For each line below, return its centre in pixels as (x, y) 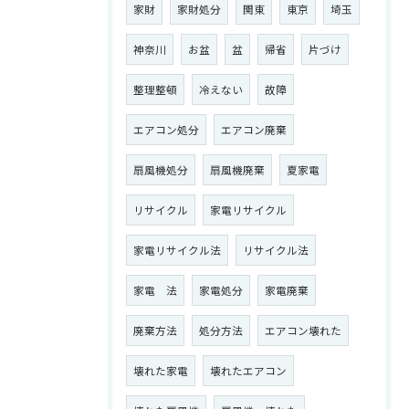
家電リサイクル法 (177, 250)
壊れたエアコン (248, 371)
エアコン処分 (166, 130)
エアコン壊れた (303, 330)
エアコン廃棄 (254, 130)
